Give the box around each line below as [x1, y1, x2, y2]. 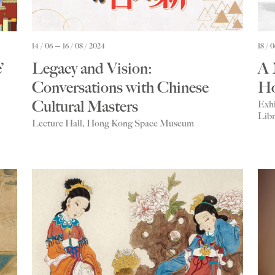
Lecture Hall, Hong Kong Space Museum [32, 118, 194, 130]
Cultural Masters [32, 98, 138, 116]
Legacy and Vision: [32, 60, 152, 78]
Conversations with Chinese [32, 79, 209, 97]
